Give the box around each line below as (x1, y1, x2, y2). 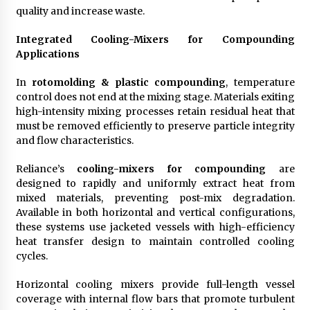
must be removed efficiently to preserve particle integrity (15, 119, 295, 132)
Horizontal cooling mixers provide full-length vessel (15, 277, 295, 291)
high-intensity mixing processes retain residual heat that (15, 104, 295, 118)
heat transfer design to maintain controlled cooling (15, 235, 295, 248)
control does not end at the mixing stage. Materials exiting (15, 90, 295, 103)
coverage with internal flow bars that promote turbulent (15, 292, 295, 305)
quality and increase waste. (15, 4, 145, 17)
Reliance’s (15, 162, 77, 175)
